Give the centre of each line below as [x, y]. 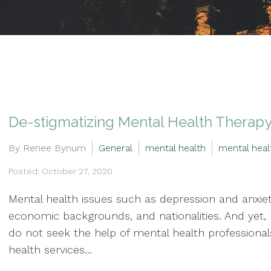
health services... [50, 250]
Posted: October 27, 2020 [60, 171]
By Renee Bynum [47, 148]
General [116, 148]
